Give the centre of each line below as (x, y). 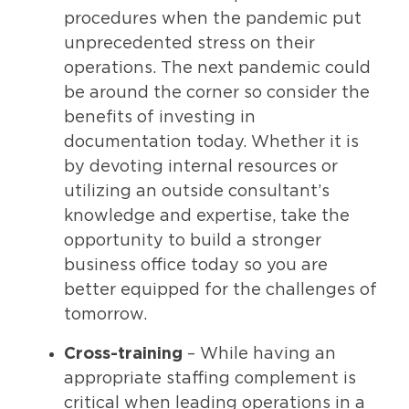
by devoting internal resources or (201, 167)
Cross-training (123, 354)
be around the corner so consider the (217, 93)
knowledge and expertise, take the (207, 216)
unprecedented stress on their (189, 43)
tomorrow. (105, 315)
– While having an (259, 354)
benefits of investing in (160, 117)
